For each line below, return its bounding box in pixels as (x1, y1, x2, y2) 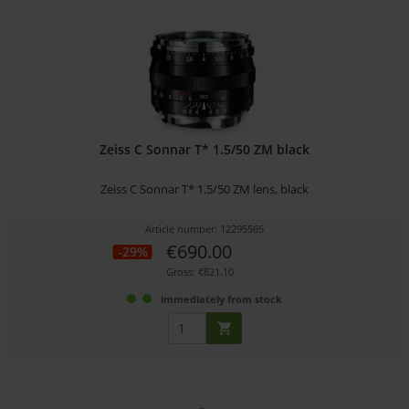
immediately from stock (161, 291, 283, 306)
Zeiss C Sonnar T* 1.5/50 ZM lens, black (100, 180, 309, 197)
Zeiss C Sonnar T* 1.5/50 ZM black (100, 140, 310, 158)
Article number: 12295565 (145, 221, 265, 236)
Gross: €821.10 (165, 264, 234, 278)
